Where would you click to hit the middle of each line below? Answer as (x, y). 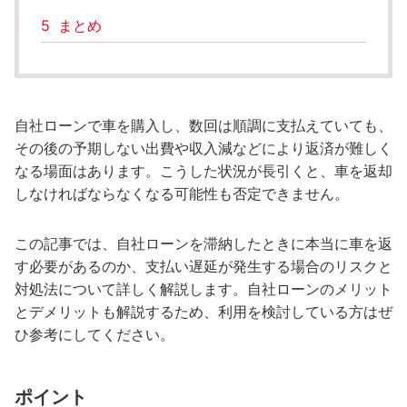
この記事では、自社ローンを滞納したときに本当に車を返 (203, 243)
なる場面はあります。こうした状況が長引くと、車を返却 (203, 171)
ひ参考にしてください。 (94, 334)
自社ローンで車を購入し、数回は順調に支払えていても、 (203, 125)
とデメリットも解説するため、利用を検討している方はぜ (203, 312)
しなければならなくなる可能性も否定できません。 (182, 194)
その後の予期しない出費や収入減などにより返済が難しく (203, 148)
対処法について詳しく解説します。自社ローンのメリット (203, 289)
